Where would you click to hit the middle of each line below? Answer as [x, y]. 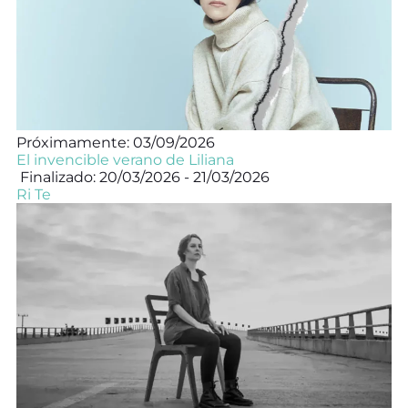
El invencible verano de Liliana [125, 159]
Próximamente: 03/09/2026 [116, 142]
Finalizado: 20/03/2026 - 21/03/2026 [143, 177]
